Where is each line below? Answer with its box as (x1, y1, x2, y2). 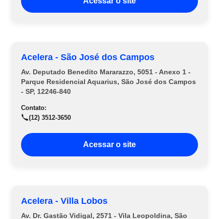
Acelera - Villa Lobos (21, 196, 108, 206)
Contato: (21, 104, 46, 111)
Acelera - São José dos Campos (21, 52, 154, 62)
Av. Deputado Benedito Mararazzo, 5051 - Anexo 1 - (21, 68, 191, 76)
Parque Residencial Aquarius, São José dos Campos (21, 78, 196, 86)
